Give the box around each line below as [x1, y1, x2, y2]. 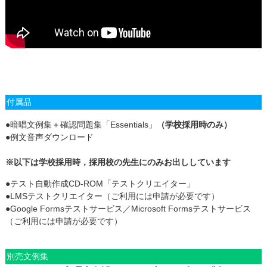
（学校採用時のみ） [156, 120, 232, 130]
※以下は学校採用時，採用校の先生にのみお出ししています [5, 157, 231, 167]
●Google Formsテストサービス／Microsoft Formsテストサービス [5, 204, 251, 214]
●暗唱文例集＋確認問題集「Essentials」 [5, 120, 157, 130]
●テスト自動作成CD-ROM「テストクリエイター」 [5, 179, 195, 189]
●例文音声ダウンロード [5, 132, 94, 142]
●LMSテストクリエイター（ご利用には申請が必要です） [5, 191, 219, 201]
